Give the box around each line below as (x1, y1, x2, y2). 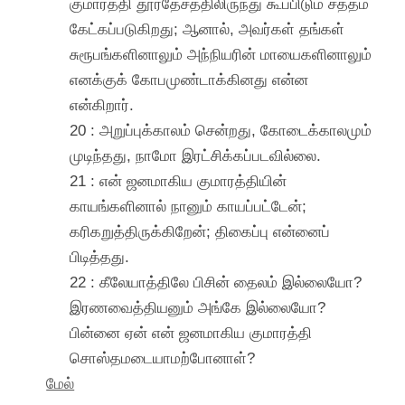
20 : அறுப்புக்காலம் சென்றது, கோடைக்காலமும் (70, 120, 372, 139)
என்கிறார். (70, 95, 135, 114)
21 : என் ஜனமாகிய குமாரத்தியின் (70, 171, 287, 190)
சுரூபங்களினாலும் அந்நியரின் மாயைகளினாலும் (70, 44, 372, 63)
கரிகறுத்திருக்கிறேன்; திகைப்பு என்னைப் (70, 221, 331, 240)
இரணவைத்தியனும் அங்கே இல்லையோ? (70, 297, 326, 316)
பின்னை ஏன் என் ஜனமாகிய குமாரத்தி (70, 323, 313, 342)
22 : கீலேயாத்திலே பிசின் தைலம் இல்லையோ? (70, 272, 363, 291)
